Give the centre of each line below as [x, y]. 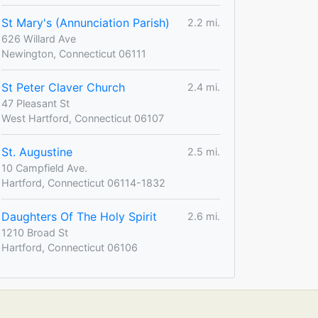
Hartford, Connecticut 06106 [70, 247]
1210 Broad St [35, 232]
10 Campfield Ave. [44, 168]
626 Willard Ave [39, 38]
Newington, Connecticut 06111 [74, 53]
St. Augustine [37, 152]
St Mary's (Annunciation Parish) [86, 22]
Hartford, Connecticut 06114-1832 [83, 182]
